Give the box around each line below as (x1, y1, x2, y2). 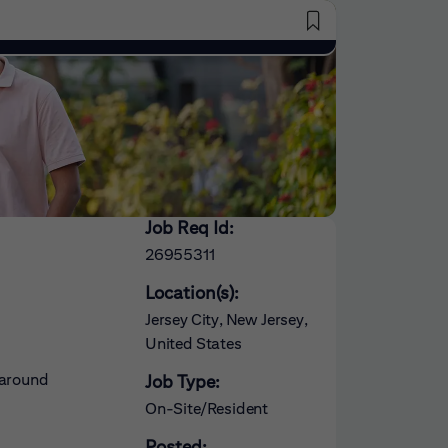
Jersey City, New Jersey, (145, 310, 308, 329)
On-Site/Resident (145, 399, 269, 418)
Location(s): (145, 282, 239, 303)
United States (145, 334, 242, 353)
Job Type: (145, 371, 220, 392)
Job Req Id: (145, 217, 234, 238)
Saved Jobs (296, 18, 366, 35)
